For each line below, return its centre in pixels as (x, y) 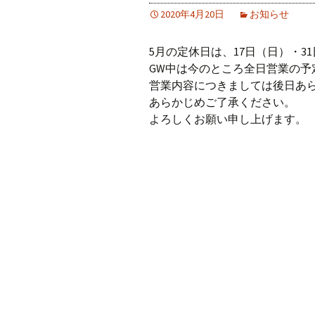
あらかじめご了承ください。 (222, 102)
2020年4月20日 (192, 14)
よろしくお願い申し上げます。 (228, 119)
